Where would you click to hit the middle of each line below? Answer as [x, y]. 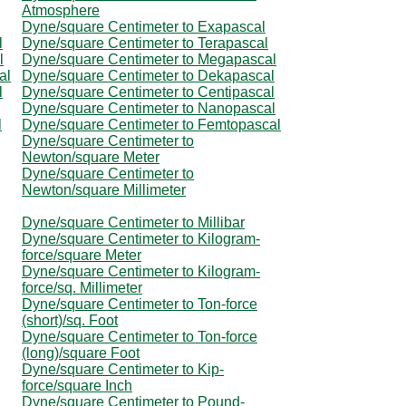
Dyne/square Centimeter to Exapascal [144, 26]
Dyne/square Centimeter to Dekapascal [148, 75]
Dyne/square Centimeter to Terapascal [145, 43]
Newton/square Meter [91, 157]
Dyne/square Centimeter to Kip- [123, 369]
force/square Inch [77, 385]
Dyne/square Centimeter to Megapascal [149, 59]
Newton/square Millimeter [104, 189]
